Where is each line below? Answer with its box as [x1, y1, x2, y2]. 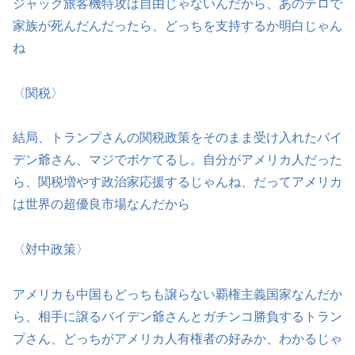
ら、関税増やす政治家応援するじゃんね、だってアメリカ [13, 175, 342, 189]
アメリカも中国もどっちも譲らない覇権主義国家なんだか [13, 287, 342, 301]
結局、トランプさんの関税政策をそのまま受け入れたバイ [13, 131, 342, 145]
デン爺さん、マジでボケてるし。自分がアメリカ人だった [13, 153, 342, 167]
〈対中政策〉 [13, 242, 89, 257]
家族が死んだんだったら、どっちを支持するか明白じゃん [13, 18, 342, 32]
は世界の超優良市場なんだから [13, 197, 190, 212]
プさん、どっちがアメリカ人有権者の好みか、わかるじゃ [13, 331, 342, 345]
